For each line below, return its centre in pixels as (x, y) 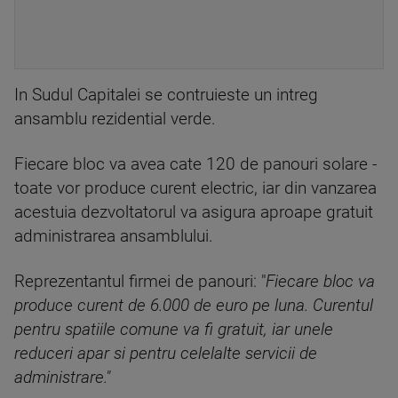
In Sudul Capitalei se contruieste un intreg (166, 95)
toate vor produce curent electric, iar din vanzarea (195, 188)
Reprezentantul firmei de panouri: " (140, 282)
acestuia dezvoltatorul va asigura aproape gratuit (194, 212)
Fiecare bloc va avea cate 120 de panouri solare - (195, 164)
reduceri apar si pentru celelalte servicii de (166, 354)
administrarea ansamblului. (114, 236)
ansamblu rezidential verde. (115, 119)
